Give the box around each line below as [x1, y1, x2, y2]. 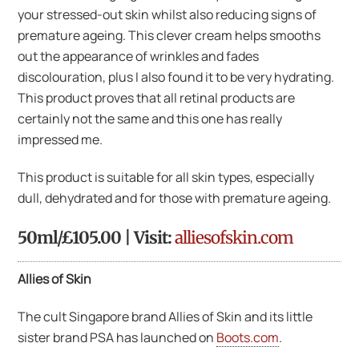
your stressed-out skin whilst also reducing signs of [18, 5, 317, 23]
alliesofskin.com [175, 228, 294, 249]
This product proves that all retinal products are [18, 88, 296, 107]
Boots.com [216, 328, 280, 346]
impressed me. [18, 130, 103, 148]
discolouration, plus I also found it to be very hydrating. [18, 67, 335, 86]
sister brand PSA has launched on [18, 328, 217, 346]
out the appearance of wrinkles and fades [18, 46, 260, 65]
